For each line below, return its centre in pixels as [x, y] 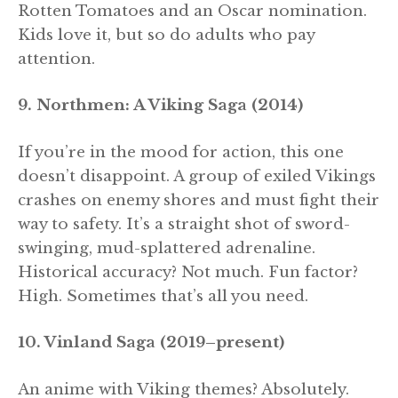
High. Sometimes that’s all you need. [163, 296]
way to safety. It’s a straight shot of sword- [184, 224]
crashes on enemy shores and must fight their [199, 200]
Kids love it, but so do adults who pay [166, 35]
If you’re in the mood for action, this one [181, 152]
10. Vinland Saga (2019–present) [151, 343]
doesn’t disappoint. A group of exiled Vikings [197, 176]
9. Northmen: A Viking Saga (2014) [160, 106]
